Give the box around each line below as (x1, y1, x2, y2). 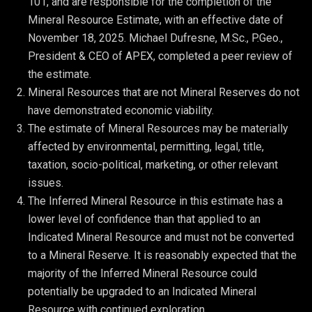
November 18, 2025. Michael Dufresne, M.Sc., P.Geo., (28, 31, 283, 45)
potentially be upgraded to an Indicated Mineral (28, 284, 256, 298)
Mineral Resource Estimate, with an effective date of (28, 13, 283, 26)
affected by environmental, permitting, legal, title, (28, 139, 264, 153)
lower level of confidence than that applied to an (28, 212, 260, 226)
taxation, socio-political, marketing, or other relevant (28, 157, 278, 171)
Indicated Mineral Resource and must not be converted (28, 230, 294, 244)
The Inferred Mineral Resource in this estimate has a (28, 194, 283, 208)
